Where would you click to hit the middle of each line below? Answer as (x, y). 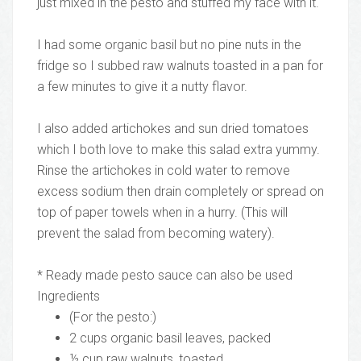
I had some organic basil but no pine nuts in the (169, 45)
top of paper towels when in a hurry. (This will (162, 213)
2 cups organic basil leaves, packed (170, 338)
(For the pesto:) (113, 317)
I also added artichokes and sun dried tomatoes (173, 129)
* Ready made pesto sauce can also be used (165, 276)
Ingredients (68, 297)
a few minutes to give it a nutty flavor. (142, 87)
